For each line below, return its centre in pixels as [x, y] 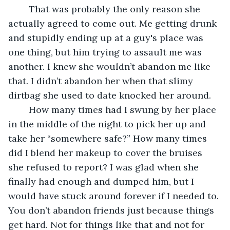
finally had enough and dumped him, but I [102, 181]
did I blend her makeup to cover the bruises [107, 152]
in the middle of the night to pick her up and [108, 124]
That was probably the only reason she [24, 9]
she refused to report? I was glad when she [105, 167]
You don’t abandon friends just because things [112, 210]
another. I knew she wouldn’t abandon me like [111, 66]
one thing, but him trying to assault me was [106, 52]
